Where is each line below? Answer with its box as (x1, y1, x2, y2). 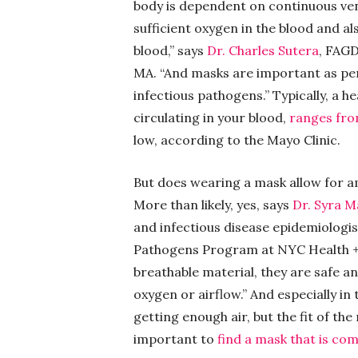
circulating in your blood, (133, 109, 289, 125)
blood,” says (133, 42, 207, 58)
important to (133, 330, 214, 347)
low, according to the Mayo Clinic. (133, 131, 340, 148)
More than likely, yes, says (133, 196, 292, 213)
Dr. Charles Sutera (207, 42, 319, 58)
